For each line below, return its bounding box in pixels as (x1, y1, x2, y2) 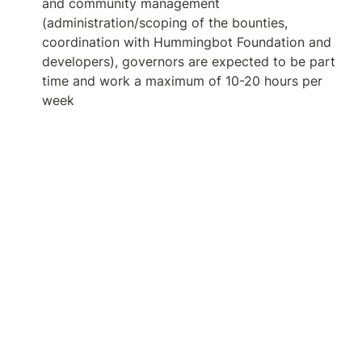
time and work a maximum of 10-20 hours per (42, 73, 322, 90)
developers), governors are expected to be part (42, 53, 335, 70)
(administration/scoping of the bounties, (42, 15, 288, 32)
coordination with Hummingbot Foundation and (42, 34, 331, 51)
